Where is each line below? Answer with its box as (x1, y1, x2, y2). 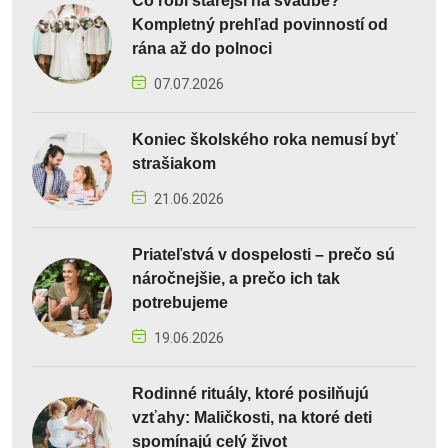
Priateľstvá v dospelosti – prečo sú (132, 245, 395, 263)
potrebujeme (132, 293, 228, 311)
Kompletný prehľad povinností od (132, 15, 388, 33)
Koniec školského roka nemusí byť (132, 130, 398, 148)
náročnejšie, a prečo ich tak (132, 269, 340, 287)
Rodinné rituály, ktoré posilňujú (132, 384, 369, 402)
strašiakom (132, 154, 216, 172)
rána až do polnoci (132, 39, 272, 57)
